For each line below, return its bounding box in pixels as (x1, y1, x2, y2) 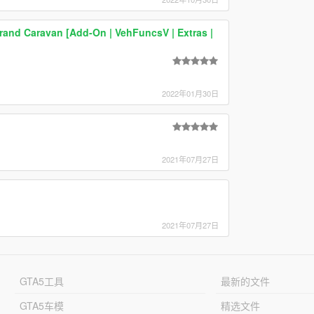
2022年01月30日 (161, 87, 219, 99)
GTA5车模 (19, 298, 64, 313)
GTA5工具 (19, 273, 64, 288)
